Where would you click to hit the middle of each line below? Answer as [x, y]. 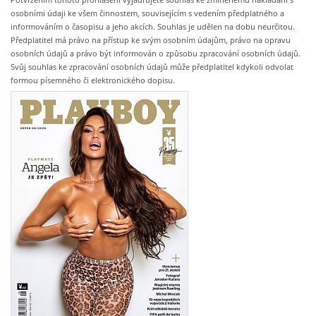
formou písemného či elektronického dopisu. [93, 80]
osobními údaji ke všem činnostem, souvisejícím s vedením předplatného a [147, 13]
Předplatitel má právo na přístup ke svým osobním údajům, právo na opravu [151, 40]
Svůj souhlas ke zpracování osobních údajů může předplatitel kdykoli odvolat [152, 67]
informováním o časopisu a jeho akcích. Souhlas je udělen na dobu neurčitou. [153, 27]
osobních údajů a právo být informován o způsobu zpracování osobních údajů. [156, 54]
